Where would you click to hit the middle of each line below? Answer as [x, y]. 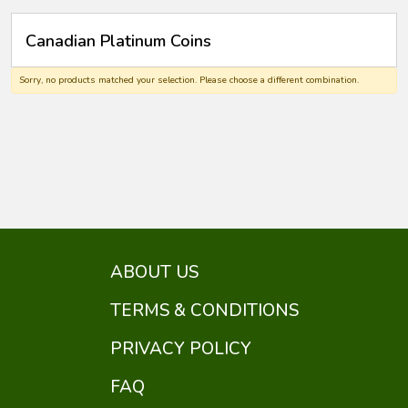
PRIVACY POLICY [180, 349]
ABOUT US [154, 272]
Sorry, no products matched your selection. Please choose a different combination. [189, 80]
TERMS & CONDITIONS [204, 311]
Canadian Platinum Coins [118, 41]
